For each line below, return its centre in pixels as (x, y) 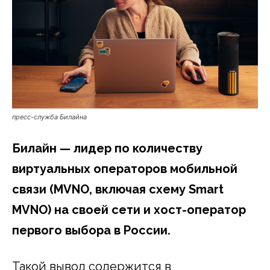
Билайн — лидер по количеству (107, 149)
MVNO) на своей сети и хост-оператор (129, 210)
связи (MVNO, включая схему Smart (118, 190)
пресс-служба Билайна (49, 117)
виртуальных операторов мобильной (125, 169)
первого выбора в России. (91, 231)
